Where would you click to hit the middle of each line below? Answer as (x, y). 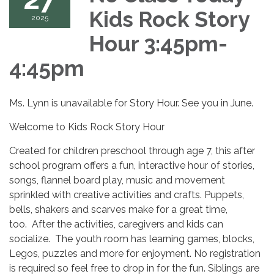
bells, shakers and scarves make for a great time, (118, 210)
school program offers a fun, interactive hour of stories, (132, 166)
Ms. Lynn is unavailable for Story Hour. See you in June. (131, 103)
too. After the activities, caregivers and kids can (116, 224)
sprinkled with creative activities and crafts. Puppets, (127, 195)
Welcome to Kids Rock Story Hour (87, 127)
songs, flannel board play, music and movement (117, 180)
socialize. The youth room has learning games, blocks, (132, 239)
